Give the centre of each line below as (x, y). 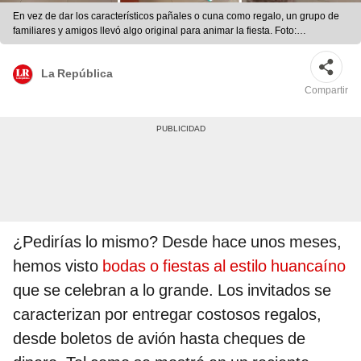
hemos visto (58, 266)
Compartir (326, 91)
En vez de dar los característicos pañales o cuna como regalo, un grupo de (176, 17)
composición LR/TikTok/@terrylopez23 (97, 46)
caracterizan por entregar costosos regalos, (167, 315)
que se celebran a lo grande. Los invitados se (172, 290)
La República (77, 73)
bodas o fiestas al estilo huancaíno (224, 266)
